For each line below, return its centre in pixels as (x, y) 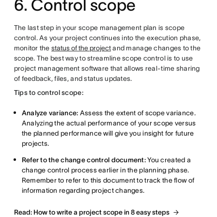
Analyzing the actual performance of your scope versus (109, 123)
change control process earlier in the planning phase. (105, 170)
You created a (168, 160)
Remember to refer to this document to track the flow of (108, 180)
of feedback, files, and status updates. (73, 78)
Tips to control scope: (48, 93)
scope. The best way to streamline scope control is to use (103, 58)
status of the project (81, 48)
